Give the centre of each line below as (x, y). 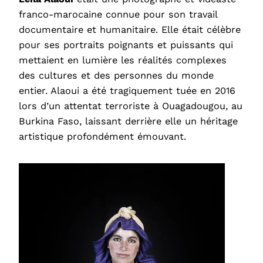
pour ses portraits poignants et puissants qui (126, 45)
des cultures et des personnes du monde (116, 75)
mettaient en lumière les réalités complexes (123, 60)
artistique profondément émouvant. (102, 136)
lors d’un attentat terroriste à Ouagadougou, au (131, 106)
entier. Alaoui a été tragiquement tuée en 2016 (127, 90)
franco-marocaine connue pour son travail (118, 14)
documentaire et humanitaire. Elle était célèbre (130, 29)
